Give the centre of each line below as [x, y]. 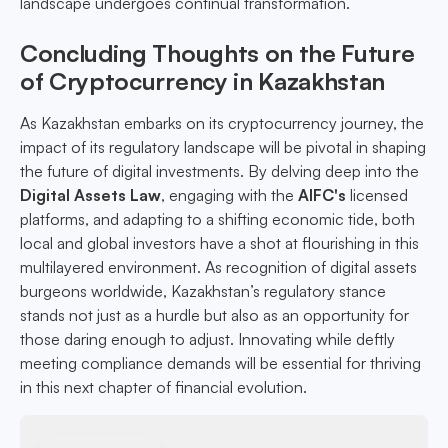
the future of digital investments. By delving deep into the [219, 171]
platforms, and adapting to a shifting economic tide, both [217, 219]
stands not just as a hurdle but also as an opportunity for [214, 315]
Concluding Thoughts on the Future [217, 53]
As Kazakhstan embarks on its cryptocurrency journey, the [222, 123]
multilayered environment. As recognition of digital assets [218, 267]
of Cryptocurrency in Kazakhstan [203, 81]
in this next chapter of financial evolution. [163, 387]
